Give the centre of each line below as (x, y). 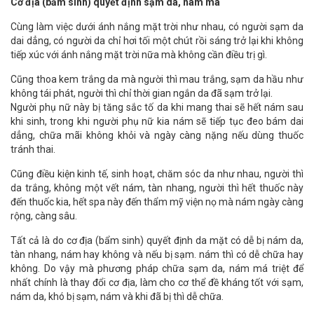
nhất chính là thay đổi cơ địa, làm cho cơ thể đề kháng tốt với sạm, (157, 283)
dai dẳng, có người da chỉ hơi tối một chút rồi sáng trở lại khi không (157, 41)
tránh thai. (33, 150)
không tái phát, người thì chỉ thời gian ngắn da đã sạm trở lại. (142, 94)
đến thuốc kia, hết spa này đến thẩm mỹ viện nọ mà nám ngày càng (157, 202)
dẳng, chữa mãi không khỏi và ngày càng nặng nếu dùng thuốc (157, 136)
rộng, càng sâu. (44, 216)
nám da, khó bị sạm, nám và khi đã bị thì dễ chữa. (117, 297)
